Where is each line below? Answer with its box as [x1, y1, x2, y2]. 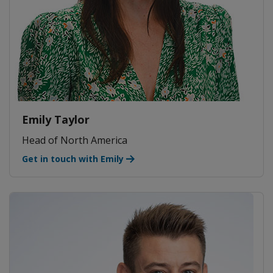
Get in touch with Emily [22, 153, 124, 165]
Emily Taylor [22, 112, 90, 127]
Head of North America [22, 133, 127, 147]
